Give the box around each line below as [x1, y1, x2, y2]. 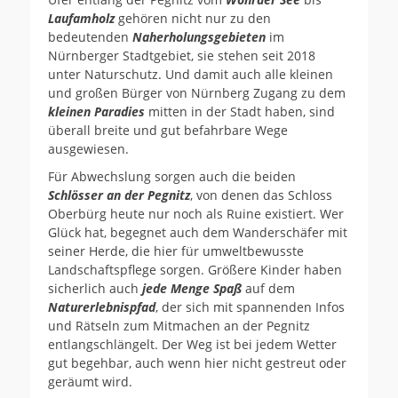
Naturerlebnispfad [48, 298, 155, 315]
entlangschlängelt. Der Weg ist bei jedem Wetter [48, 335, 337, 353]
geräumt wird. [48, 372, 132, 390]
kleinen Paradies [48, 102, 145, 120]
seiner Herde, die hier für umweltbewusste [48, 242, 304, 259]
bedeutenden [48, 28, 132, 45]
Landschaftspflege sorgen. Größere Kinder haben [48, 260, 342, 278]
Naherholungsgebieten [132, 28, 266, 45]
